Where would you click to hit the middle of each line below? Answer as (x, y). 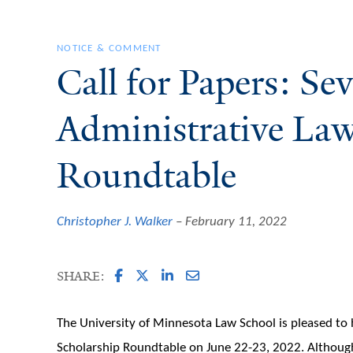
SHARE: (81, 277)
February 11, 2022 (236, 221)
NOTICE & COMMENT (109, 48)
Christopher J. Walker (115, 221)
